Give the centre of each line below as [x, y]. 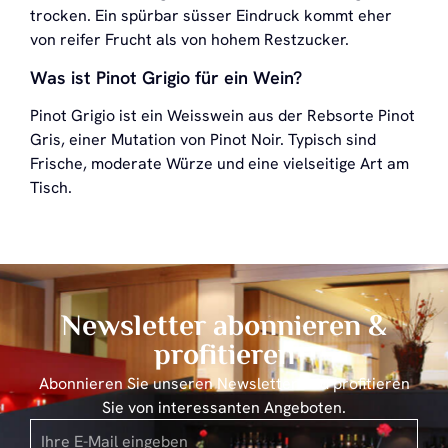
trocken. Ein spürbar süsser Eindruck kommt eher [211, 16]
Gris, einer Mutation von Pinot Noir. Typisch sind [203, 139]
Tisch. [51, 187]
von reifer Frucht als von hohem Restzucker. [189, 40]
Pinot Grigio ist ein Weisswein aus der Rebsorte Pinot [222, 115]
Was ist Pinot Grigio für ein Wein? [166, 77]
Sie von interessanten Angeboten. [224, 408]
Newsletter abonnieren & [224, 328]
